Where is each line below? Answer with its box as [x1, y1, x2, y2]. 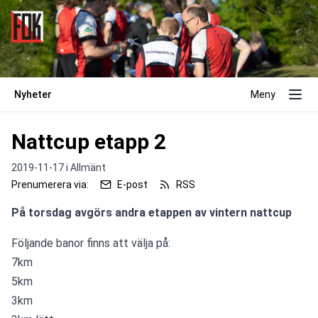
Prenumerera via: [11, 179, 89, 191]
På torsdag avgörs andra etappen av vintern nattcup [11, 206, 292, 220]
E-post [117, 179, 148, 191]
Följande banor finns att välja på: [11, 236, 170, 251]
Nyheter [14, 89, 52, 101]
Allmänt [70, 162, 106, 174]
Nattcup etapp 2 [11, 129, 166, 155]
